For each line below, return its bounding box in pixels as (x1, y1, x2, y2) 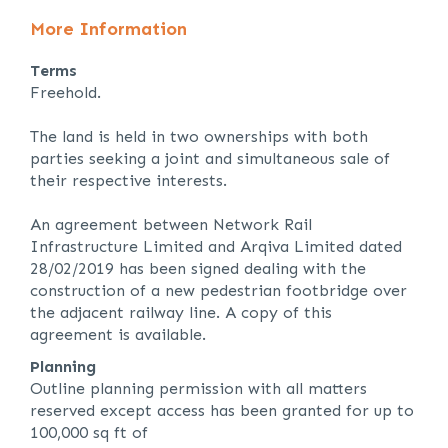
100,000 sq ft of (30, 423, 148, 443)
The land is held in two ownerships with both (30, 127, 368, 147)
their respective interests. (30, 171, 227, 191)
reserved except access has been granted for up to (30, 401, 414, 421)
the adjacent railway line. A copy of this (30, 303, 332, 323)
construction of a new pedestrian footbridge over (30, 281, 407, 301)
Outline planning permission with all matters (30, 379, 367, 399)
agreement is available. (30, 325, 206, 345)
